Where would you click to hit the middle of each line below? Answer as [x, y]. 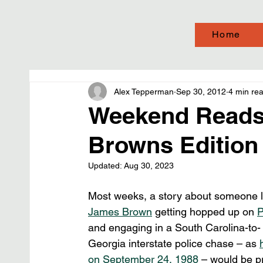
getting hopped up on [205, 212]
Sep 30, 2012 [201, 91]
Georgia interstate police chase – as [174, 243]
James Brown [120, 212]
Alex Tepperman [144, 91]
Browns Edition [173, 145]
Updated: [106, 166]
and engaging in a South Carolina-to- [174, 227]
